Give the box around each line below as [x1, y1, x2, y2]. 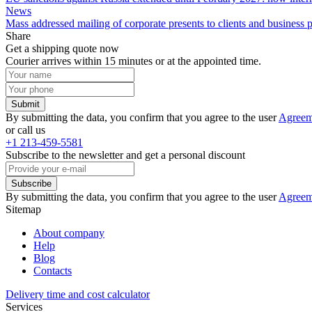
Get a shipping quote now [6, 42, 119, 55]
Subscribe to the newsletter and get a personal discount [6, 149, 245, 162]
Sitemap [6, 203, 41, 216]
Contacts [33, 265, 72, 277]
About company [33, 227, 104, 240]
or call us [6, 124, 45, 136]
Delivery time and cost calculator [6, 288, 150, 301]
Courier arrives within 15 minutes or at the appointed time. [6, 55, 261, 68]
